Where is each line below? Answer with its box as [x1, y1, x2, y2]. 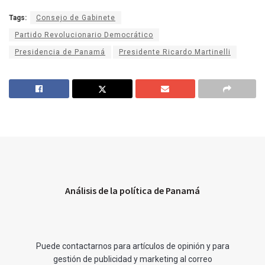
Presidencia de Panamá [15, 48, 105, 57]
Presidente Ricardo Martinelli [119, 48, 231, 57]
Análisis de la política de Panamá [65, 185, 200, 197]
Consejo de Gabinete [36, 14, 115, 22]
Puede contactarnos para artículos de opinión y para [35, 241, 230, 251]
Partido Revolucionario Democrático [15, 31, 153, 40]
